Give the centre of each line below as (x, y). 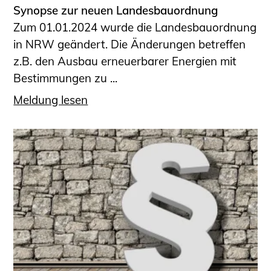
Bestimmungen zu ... (66, 78)
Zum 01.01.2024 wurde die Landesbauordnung (135, 27)
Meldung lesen (51, 100)
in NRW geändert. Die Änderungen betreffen (130, 44)
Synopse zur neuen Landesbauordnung (116, 10)
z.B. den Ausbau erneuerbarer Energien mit (125, 61)
